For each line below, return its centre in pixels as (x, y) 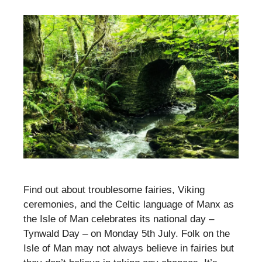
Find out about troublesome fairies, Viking (114, 189)
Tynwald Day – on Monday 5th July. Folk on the (127, 233)
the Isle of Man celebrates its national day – (119, 219)
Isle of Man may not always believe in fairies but (129, 248)
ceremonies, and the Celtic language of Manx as (129, 204)
